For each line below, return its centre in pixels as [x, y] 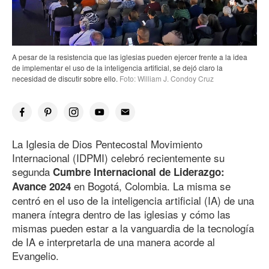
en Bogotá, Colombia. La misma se [152, 186]
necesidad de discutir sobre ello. [65, 79]
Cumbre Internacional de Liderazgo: [139, 172]
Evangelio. [35, 256]
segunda [32, 172]
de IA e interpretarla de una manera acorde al [113, 242]
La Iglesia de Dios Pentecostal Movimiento [107, 144]
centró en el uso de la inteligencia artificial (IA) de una [133, 201]
